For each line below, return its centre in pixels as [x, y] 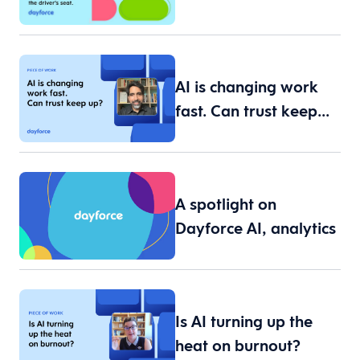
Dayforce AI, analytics [256, 228]
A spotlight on [226, 204]
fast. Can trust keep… [252, 110]
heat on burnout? [238, 345]
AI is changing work [247, 86]
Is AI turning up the [244, 321]
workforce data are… [253, 17]
